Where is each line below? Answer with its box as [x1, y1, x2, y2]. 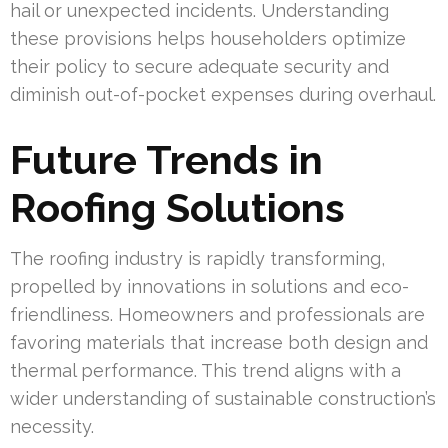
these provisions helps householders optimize [10, 28, 406, 50]
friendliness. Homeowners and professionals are [10, 304, 425, 326]
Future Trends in [10, 136, 323, 184]
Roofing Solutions [10, 184, 345, 232]
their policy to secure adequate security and [10, 56, 389, 78]
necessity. [10, 416, 94, 438]
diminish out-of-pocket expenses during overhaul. [10, 84, 436, 106]
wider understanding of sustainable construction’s [10, 388, 436, 410]
